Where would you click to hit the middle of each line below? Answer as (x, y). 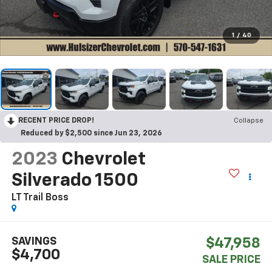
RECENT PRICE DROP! (56, 121)
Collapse (249, 121)
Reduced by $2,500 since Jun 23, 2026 (91, 133)
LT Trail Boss (40, 198)
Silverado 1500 (75, 181)
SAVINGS (34, 242)
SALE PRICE (232, 260)
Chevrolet (103, 159)
